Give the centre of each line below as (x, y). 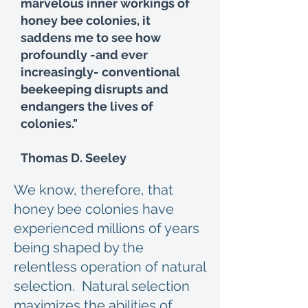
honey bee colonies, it (86, 20)
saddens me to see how (91, 37)
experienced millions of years (107, 228)
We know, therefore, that (93, 190)
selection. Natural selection (102, 286)
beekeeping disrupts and (95, 89)
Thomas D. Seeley (74, 158)
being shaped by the (79, 247)
